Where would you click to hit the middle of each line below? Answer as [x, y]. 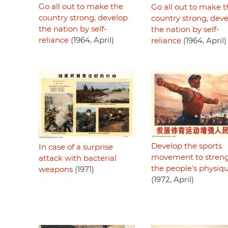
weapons [56, 169]
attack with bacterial [78, 158]
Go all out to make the [81, 7]
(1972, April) [172, 180]
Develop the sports [186, 147]
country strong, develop [83, 18]
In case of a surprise [76, 147]
